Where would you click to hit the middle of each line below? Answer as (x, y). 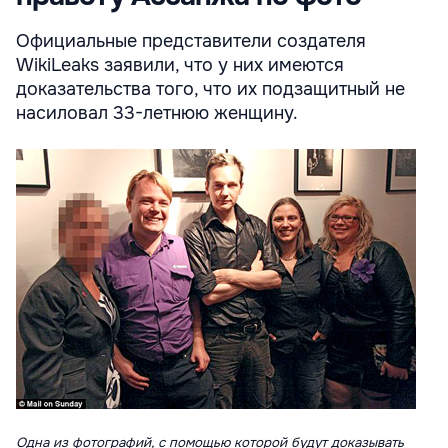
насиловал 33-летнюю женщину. (157, 112)
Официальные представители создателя (191, 40)
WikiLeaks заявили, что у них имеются (180, 64)
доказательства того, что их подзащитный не (210, 88)
